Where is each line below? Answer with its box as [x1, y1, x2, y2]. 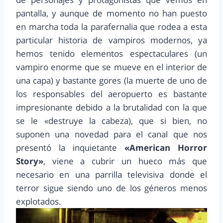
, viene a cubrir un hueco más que [43, 155, 207, 167]
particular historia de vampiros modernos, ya [16, 34, 207, 46]
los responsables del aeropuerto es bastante [16, 88, 207, 100]
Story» [16, 155, 43, 167]
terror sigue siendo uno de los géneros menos [16, 182, 207, 194]
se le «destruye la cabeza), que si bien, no [16, 114, 207, 126]
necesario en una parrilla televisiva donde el [16, 168, 207, 180]
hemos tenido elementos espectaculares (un [16, 47, 207, 59]
